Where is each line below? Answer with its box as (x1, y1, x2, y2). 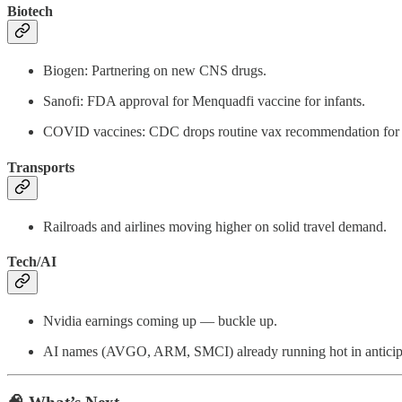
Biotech (7, 4, 53, 20)
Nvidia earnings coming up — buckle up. (43, 313, 277, 329)
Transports (7, 159, 74, 175)
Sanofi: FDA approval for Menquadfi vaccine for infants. (43, 93, 365, 109)
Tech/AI (7, 254, 57, 270)
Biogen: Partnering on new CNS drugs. (43, 63, 267, 79)
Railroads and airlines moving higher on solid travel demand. (43, 218, 387, 234)
